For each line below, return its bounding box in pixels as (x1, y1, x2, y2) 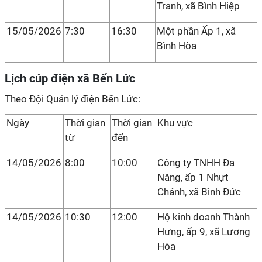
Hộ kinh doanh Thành (157, 211, 250, 223)
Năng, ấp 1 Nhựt (157, 171, 229, 183)
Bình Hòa (157, 40, 196, 51)
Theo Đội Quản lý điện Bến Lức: (5, 93, 140, 105)
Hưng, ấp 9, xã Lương (157, 226, 250, 237)
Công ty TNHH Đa (157, 157, 235, 168)
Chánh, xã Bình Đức (157, 186, 241, 198)
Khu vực (157, 117, 193, 129)
